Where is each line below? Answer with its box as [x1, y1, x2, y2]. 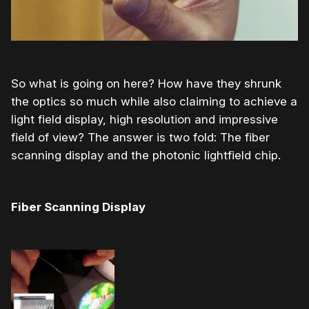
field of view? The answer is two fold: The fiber [11, 130, 270, 144]
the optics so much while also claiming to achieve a [11, 94, 297, 108]
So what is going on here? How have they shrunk [11, 76, 281, 90]
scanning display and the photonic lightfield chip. [11, 148, 281, 162]
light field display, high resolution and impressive [11, 112, 278, 126]
